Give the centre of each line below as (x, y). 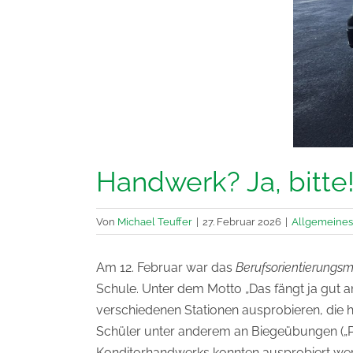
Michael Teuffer (155, 221)
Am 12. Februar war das (166, 268)
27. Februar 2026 (242, 221)
